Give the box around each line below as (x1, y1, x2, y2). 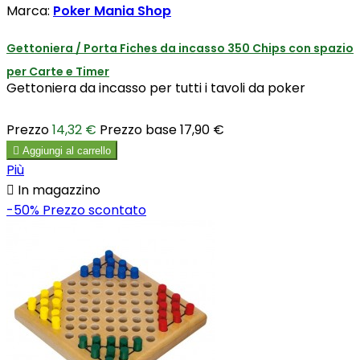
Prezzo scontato (43, 201, 146, 220)
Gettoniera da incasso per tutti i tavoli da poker (6, 79, 305, 98)
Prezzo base (100, 121, 177, 140)
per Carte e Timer (6, 63, 109, 80)
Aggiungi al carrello (22, 145, 111, 157)
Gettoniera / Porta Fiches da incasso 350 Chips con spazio (6, 40, 354, 57)
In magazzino (14, 181, 100, 200)
